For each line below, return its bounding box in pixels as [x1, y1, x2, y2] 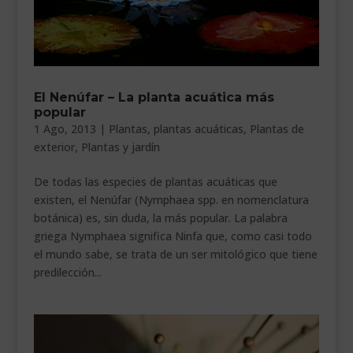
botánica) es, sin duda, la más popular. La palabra [33, 210, 288, 226]
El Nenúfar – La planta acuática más [33, 90, 274, 106]
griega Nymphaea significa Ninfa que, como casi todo [33, 229, 312, 244]
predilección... [33, 265, 102, 281]
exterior [33, 139, 75, 155]
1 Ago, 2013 [33, 121, 96, 137]
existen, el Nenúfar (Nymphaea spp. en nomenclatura [33, 192, 309, 208]
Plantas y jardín [80, 139, 160, 155]
